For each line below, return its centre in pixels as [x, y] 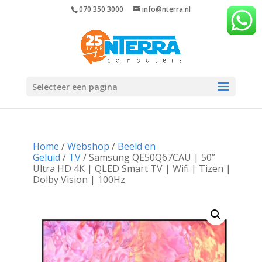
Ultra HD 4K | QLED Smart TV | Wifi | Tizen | [132, 168]
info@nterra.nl [167, 9]
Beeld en [136, 146]
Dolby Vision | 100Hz [79, 180]
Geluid [46, 157]
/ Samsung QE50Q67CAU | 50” [148, 157]
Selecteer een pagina [75, 87]
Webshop [88, 146]
